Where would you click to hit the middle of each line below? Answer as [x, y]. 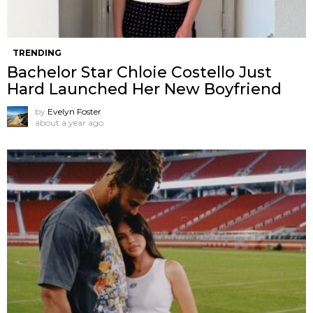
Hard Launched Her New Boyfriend [144, 89]
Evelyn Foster [74, 111]
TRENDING [37, 52]
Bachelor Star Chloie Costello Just [139, 72]
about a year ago [69, 122]
